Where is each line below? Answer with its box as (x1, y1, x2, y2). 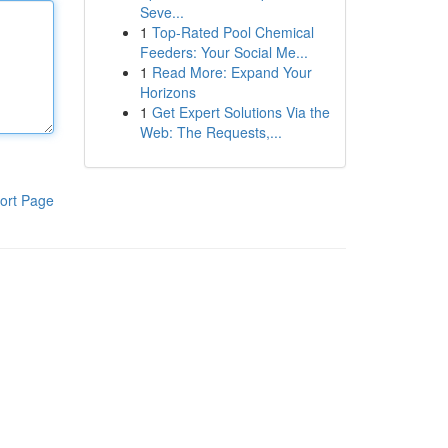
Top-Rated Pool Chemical (151, 22, 314, 42)
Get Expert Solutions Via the (151, 102, 330, 122)
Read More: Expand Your (151, 62, 312, 82)
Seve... (139, 2, 184, 22)
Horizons (139, 82, 196, 102)
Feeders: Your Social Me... (139, 42, 308, 62)
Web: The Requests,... (139, 122, 282, 142)
